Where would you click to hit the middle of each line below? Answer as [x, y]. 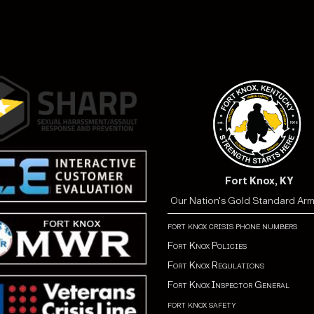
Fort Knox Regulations [216, 266]
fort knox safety [202, 305]
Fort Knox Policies [207, 246]
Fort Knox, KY [260, 182]
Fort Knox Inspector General [228, 285]
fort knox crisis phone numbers [232, 226]
